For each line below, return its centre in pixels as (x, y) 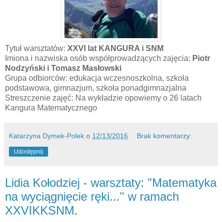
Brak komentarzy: (165, 136)
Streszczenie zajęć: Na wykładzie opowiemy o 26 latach (103, 98)
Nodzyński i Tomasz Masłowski (63, 68)
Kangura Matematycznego (51, 108)
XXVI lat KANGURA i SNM (115, 49)
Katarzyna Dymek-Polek (47, 136)
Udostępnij (28, 152)
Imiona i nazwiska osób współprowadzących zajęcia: (99, 58)
